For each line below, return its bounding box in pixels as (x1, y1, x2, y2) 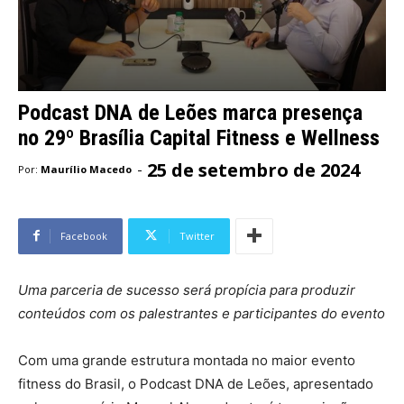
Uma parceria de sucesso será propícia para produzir (18, 280, 355, 298)
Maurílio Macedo (41, 162, 132, 177)
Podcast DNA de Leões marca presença (18, 100, 363, 126)
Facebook (60, 228, 107, 243)
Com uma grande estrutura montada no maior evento (18, 351, 355, 369)
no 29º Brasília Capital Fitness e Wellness (18, 125, 380, 151)
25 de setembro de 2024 (147, 157, 360, 182)
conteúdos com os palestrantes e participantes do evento (18, 304, 385, 322)
